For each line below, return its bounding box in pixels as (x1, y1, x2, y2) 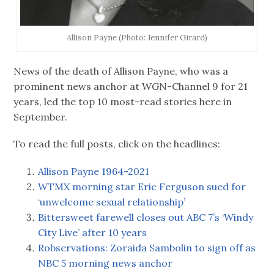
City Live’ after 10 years (38, 226, 147, 239)
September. (13, 111, 68, 124)
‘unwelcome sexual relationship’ (38, 195, 186, 208)
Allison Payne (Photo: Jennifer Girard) (66, 32, 207, 43)
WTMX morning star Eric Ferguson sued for (38, 180, 246, 193)
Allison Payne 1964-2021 (38, 165, 150, 177)
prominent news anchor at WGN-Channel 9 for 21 (13, 80, 248, 93)
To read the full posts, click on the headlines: (13, 138, 221, 150)
